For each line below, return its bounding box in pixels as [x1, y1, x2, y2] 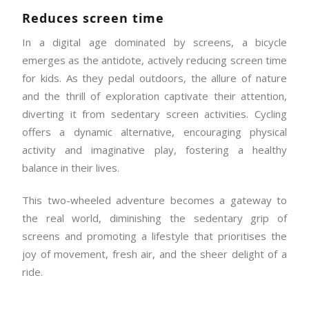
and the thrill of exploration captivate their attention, [22, 89, 287, 103]
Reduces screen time [22, 9, 168, 26]
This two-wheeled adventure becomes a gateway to [22, 193, 287, 208]
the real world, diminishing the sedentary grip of [22, 211, 287, 226]
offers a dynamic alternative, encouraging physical [22, 125, 287, 139]
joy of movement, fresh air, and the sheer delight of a [22, 247, 287, 261]
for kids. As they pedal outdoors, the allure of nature [22, 71, 287, 86]
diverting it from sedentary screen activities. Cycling [22, 107, 287, 121]
